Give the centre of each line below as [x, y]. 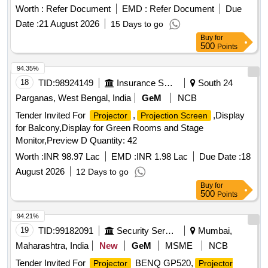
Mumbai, [214, 231]
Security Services [170, 231]
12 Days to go [102, 172]
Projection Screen [174, 116]
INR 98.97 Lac [72, 157]
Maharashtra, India [52, 246]
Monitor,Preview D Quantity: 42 [76, 141]
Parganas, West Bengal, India [73, 98]
